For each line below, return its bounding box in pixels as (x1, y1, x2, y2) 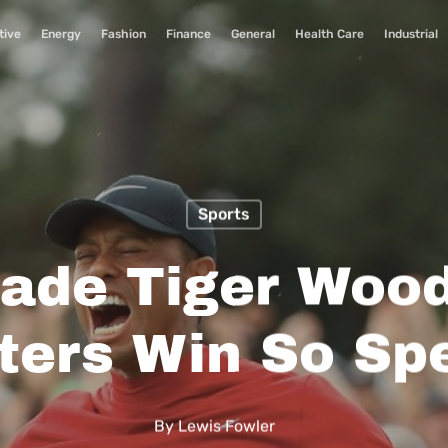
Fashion (101, 27, 146, 41)
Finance (166, 27, 211, 41)
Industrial (384, 27, 438, 41)
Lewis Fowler (177, 416, 275, 436)
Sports (197, 204, 250, 224)
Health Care (295, 27, 364, 41)
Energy (41, 27, 81, 41)
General (231, 27, 275, 41)
